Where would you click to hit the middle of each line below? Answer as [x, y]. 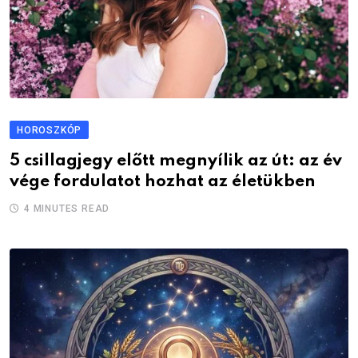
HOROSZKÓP [50, 130]
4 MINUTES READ [67, 208]
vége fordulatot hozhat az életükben [163, 181]
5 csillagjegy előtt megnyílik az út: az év [176, 161]
